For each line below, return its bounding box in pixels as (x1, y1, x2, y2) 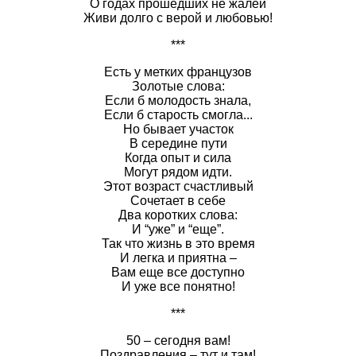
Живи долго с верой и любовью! (83, 10, 273, 25)
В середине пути (129, 136, 227, 150)
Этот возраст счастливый (103, 179, 253, 193)
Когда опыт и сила (125, 150, 231, 164)
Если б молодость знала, (105, 93, 251, 107)
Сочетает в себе (130, 193, 226, 207)
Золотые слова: (131, 79, 225, 93)
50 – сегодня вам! (126, 333, 230, 347)
